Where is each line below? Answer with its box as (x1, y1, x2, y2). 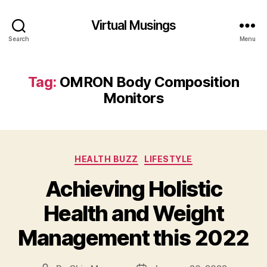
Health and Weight (43, 200, 224, 226)
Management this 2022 (18, 224, 249, 251)
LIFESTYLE (144, 154, 193, 164)
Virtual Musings (91, 17, 176, 33)
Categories (133, 150, 186, 163)
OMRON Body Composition (59, 73, 239, 91)
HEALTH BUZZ (74, 154, 139, 164)
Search (8, 35, 29, 42)
